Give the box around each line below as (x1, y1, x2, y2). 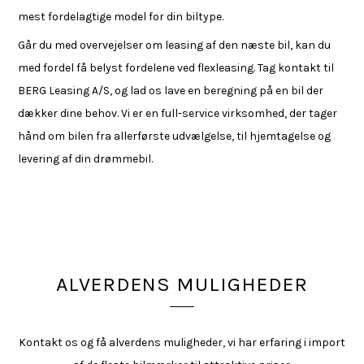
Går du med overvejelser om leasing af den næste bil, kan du (18, 38, 331, 52)
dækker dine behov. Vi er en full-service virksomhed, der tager (18, 106, 338, 120)
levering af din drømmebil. (18, 152, 154, 166)
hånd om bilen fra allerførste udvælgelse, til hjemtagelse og (18, 129, 331, 143)
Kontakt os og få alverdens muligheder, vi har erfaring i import (19, 336, 345, 349)
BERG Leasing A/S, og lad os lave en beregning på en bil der (18, 84, 324, 97)
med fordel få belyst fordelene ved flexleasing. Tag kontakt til (18, 61, 335, 75)
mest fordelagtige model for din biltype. (18, 10, 224, 24)
